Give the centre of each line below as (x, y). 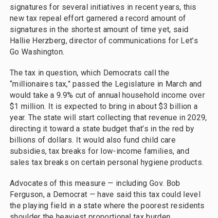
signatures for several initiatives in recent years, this (103, 7)
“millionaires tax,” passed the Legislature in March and (106, 84)
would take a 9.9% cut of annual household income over (107, 95)
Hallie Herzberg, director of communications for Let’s (104, 41)
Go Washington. (37, 52)
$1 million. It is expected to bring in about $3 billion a (104, 106)
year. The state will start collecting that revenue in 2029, (109, 118)
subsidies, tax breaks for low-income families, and (100, 151)
